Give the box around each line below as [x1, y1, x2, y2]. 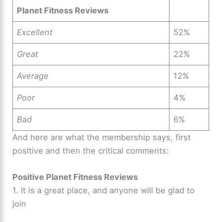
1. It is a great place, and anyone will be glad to [12, 185, 195, 196]
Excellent [17, 27, 53, 38]
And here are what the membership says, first [12, 132, 191, 143]
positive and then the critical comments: [12, 146, 169, 156]
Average [17, 71, 49, 81]
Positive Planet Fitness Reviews [12, 172, 138, 182]
